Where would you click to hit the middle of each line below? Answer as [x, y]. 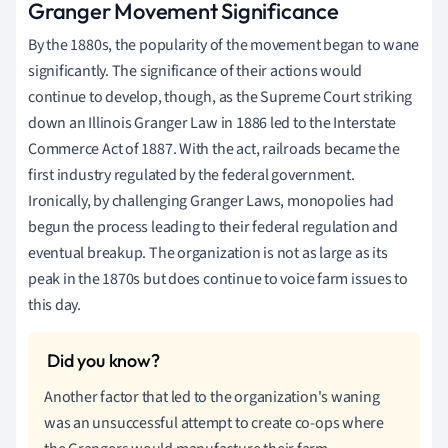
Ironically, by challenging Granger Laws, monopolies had [211, 200]
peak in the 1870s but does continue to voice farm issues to [218, 278]
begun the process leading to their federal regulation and [213, 226]
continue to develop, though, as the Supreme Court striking [220, 96]
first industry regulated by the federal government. [191, 174]
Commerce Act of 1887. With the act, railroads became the [214, 148]
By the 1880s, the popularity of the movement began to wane [224, 44]
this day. [55, 304]
